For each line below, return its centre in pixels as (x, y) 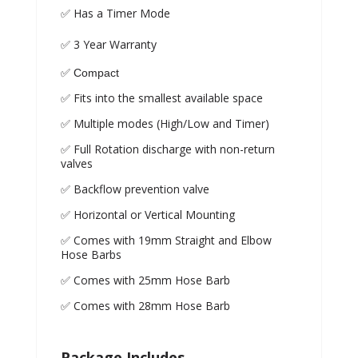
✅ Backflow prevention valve (135, 189)
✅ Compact (89, 73)
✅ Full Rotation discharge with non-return (167, 149)
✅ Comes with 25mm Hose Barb (145, 280)
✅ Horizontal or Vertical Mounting (147, 215)
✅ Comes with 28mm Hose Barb (145, 306)
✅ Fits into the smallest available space (161, 98)
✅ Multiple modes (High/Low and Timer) (165, 124)
